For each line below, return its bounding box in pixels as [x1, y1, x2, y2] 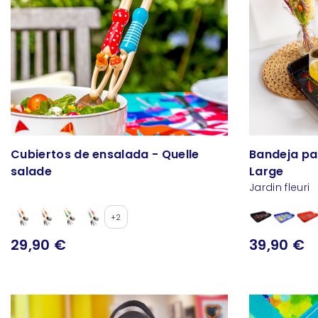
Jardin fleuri [249, 180, 310, 195]
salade [11, 163, 52, 180]
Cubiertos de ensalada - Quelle [11, 146, 199, 163]
